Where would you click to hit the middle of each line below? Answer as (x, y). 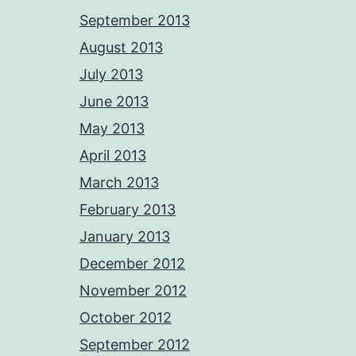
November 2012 (133, 291)
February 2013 (128, 210)
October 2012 (126, 318)
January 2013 (125, 237)
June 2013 (114, 102)
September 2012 (135, 345)
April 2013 (113, 156)
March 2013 (119, 183)
